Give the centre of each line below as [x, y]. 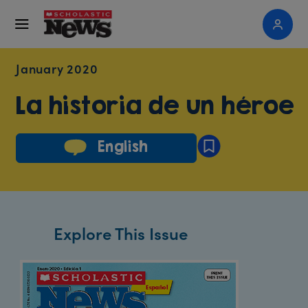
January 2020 [57, 68]
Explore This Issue [120, 232]
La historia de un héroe [155, 105]
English [121, 147]
